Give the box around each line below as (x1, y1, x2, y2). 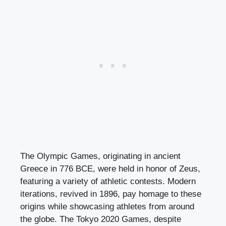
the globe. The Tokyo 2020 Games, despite (20, 214, 181, 224)
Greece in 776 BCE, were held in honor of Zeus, (20, 163, 200, 174)
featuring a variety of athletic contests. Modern (20, 176, 196, 186)
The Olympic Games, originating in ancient (20, 151, 181, 161)
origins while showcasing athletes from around (20, 201, 194, 211)
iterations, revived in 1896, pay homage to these (20, 189, 201, 199)
